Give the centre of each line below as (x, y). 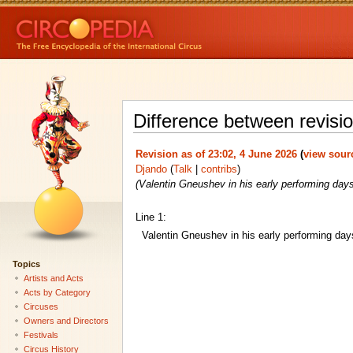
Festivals (41, 334)
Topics (26, 264)
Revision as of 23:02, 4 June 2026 (216, 154)
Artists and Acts (53, 278)
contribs (219, 169)
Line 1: (150, 217)
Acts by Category (57, 292)
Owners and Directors (66, 320)
